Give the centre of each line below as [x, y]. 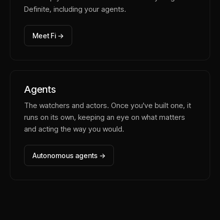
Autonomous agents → [69, 155]
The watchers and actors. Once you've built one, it [108, 105]
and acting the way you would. [74, 129]
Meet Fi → [48, 36]
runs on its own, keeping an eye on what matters [105, 117]
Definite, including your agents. [75, 9]
